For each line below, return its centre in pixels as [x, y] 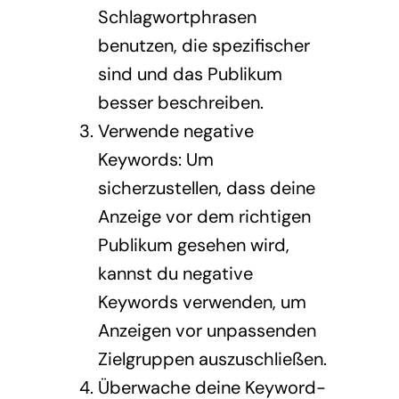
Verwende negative [175, 131]
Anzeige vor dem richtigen [204, 216]
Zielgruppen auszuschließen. [212, 359]
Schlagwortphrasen [177, 17]
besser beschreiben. [180, 102]
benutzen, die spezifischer [204, 45]
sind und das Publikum [190, 74]
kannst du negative [175, 273]
